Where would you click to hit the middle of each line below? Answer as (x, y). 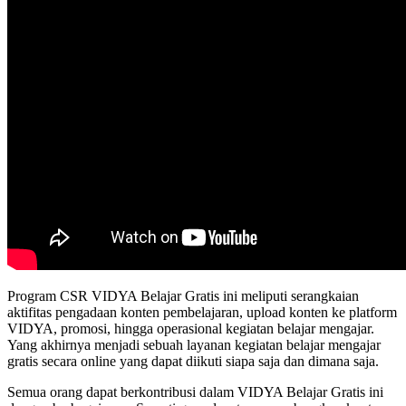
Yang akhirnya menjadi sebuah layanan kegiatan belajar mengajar (194, 345)
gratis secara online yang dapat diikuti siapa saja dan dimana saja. (193, 362)
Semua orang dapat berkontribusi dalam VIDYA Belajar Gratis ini (195, 392)
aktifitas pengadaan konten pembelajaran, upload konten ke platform (202, 313)
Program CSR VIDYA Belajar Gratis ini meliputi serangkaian (183, 296)
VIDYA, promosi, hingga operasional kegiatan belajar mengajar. (191, 329)
